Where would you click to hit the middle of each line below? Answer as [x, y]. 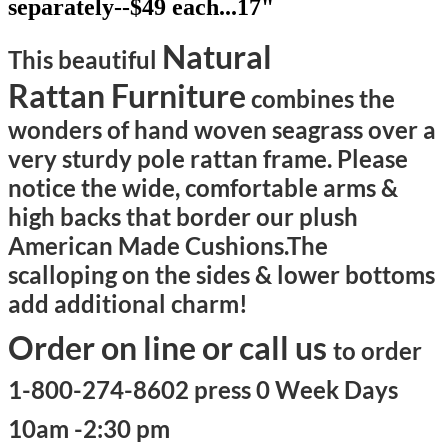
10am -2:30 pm [89, 429]
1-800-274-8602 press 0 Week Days [203, 390]
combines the [320, 99]
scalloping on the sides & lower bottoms [221, 275]
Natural [217, 57]
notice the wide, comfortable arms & [203, 188]
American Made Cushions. [147, 246]
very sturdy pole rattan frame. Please [208, 159]
